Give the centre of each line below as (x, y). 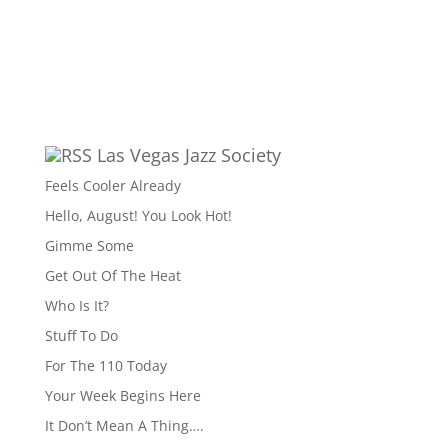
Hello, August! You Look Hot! (138, 215)
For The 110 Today (105, 365)
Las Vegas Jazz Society (188, 155)
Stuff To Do (81, 335)
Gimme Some (89, 245)
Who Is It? (76, 305)
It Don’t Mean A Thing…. (124, 425)
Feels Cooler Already (112, 185)
